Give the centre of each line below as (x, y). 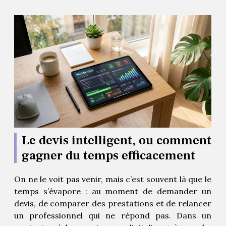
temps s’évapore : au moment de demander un (113, 191)
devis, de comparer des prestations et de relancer (113, 204)
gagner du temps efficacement (108, 156)
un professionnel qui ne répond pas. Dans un (113, 216)
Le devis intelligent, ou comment (117, 140)
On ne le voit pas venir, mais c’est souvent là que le (113, 179)
